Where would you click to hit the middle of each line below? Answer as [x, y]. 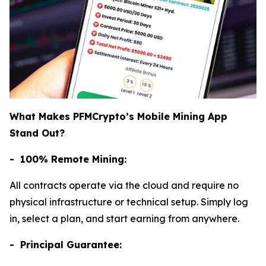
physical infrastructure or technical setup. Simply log [129, 202]
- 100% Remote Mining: [68, 159]
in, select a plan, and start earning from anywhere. [124, 219]
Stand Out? [37, 133]
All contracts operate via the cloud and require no [124, 186]
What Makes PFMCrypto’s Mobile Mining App [118, 117]
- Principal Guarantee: [66, 245]
